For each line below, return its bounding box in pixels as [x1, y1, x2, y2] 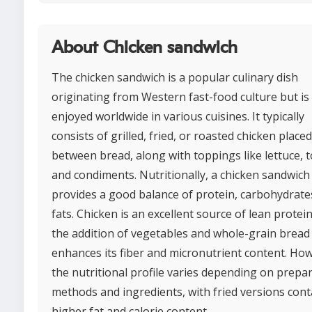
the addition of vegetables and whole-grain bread [52, 226, 310, 241]
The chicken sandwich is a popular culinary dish [52, 70, 298, 85]
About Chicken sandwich [52, 39, 237, 56]
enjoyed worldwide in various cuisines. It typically [52, 109, 304, 124]
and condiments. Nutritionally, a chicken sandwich [52, 167, 310, 182]
